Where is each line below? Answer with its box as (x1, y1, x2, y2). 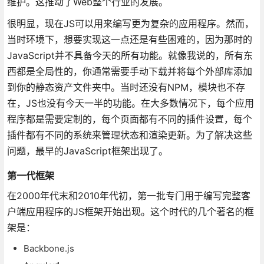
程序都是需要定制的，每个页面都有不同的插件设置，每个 (6, 113, 252, 125)
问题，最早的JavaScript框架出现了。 (6, 144, 168, 157)
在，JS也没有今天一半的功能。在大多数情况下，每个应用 (6, 97, 254, 109)
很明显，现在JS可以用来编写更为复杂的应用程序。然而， (6, 17, 254, 29)
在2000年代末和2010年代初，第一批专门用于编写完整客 (6, 189, 250, 202)
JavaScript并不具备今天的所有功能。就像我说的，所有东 (6, 49, 253, 61)
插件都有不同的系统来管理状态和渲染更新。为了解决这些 (6, 128, 252, 141)
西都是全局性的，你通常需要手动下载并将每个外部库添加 (6, 65, 252, 77)
